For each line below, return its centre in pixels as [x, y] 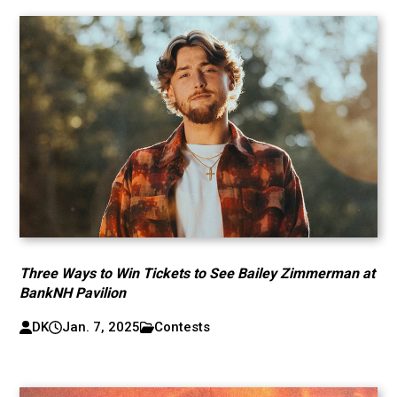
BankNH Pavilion [73, 293]
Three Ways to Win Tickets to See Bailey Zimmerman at [198, 273]
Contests [183, 327]
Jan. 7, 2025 [101, 327]
